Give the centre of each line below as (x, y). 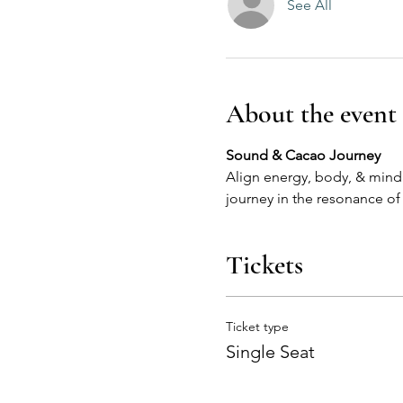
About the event (311, 114)
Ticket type (257, 327)
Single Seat (270, 352)
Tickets (264, 265)
